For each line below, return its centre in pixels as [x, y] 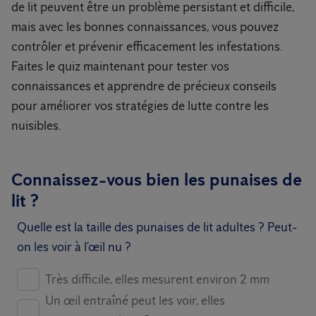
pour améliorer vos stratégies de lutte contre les [140, 106]
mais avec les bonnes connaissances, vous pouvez [145, 27]
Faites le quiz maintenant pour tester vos [120, 66]
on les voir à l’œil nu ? [74, 247]
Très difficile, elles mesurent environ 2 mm [157, 279]
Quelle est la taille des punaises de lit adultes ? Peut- [157, 227]
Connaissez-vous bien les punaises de [157, 180]
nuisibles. [36, 126]
